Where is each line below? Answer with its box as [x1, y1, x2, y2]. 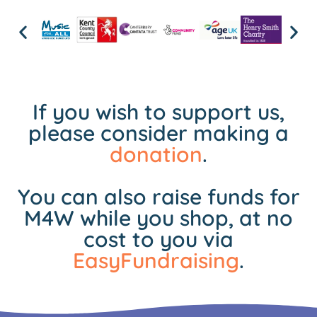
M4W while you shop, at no [24, 204, 293, 232]
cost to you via [83, 226, 234, 253]
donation [110, 141, 202, 168]
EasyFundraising [73, 247, 239, 275]
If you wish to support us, [33, 98, 284, 126]
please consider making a [28, 120, 289, 147]
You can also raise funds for [17, 183, 300, 211]
